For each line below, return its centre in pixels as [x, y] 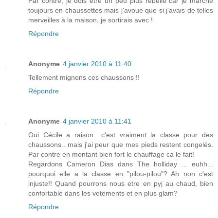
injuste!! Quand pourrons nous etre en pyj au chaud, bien [121, 183]
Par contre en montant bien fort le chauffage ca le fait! [111, 154]
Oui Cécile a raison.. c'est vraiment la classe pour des [121, 135]
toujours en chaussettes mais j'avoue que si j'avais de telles [121, 10]
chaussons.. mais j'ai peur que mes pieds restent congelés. [121, 144]
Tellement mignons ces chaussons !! [84, 77]
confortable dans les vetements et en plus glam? [103, 193]
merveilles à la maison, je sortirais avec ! [91, 20]
